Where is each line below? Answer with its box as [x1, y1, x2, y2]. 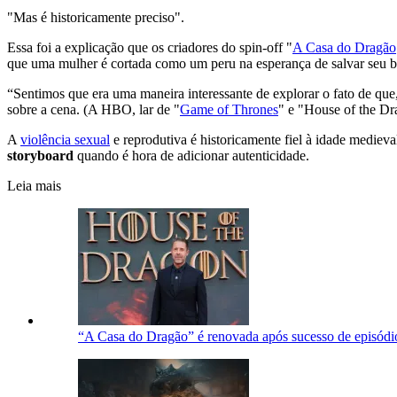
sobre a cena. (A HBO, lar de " [7, 101, 180, 117]
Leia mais [7, 177, 61, 193]
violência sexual [20, 131, 110, 147]
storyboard [7, 147, 74, 163]
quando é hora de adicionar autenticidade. [74, 147, 309, 163]
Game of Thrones [180, 101, 278, 117]
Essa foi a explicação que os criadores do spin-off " [7, 39, 292, 55]
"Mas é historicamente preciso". [7, 9, 184, 25]
